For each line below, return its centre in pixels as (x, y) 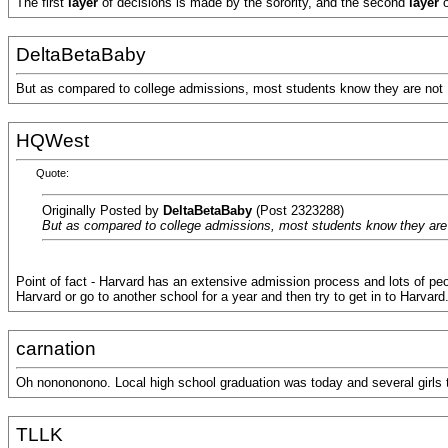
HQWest (52, 140)
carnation (56, 348)
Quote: (52, 173)
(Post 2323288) (298, 210)
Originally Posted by (102, 210)
